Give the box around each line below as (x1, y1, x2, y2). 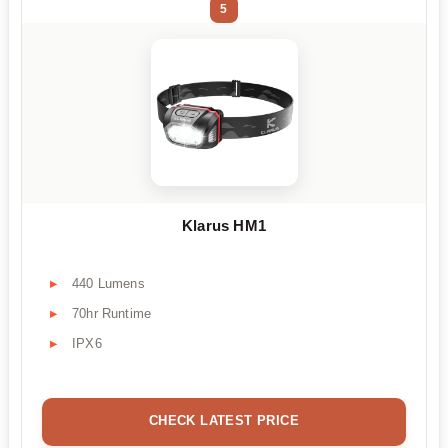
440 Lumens (72, 276, 145, 292)
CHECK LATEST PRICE (148, 413, 300, 429)
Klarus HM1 (182, 217, 266, 235)
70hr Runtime (72, 306, 152, 322)
